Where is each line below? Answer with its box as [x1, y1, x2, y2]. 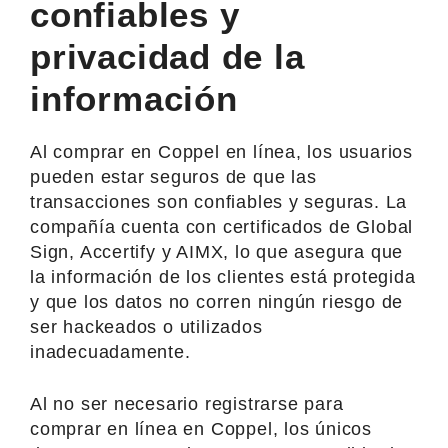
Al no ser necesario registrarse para [30, 393, 344, 414]
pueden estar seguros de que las [30, 166, 317, 187]
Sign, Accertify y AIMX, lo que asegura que [30, 241, 404, 262]
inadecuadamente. [30, 341, 191, 362]
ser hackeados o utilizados [30, 316, 263, 337]
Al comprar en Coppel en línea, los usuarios [30, 141, 413, 162]
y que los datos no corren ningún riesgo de [30, 291, 404, 312]
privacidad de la [30, 36, 305, 76]
